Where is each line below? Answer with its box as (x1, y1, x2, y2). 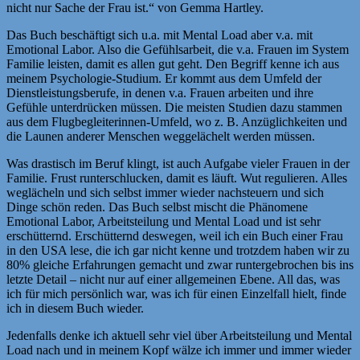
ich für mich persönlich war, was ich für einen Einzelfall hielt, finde (6, 286, 346, 301)
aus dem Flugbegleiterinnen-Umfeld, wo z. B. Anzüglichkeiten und (6, 114, 347, 129)
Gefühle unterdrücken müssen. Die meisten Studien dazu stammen (6, 100, 342, 114)
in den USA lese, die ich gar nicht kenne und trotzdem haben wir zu (6, 243, 350, 257)
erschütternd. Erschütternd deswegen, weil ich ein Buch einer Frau (6, 228, 343, 243)
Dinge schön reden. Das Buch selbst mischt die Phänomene (6, 199, 308, 214)
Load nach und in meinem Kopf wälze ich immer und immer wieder (6, 342, 351, 357)
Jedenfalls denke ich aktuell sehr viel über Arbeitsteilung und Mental (6, 328, 352, 342)
